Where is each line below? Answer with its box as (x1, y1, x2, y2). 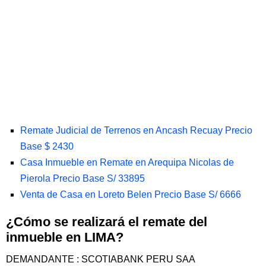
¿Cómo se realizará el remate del (6, 214, 207, 229)
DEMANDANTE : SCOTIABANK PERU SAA (6, 254, 195, 264)
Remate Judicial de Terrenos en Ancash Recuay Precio (20, 125, 252, 135)
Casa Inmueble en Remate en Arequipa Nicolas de (20, 157, 234, 167)
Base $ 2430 (20, 141, 74, 151)
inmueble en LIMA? (6, 230, 123, 245)
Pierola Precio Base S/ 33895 (20, 173, 145, 183)
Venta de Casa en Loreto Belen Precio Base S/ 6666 (20, 189, 241, 199)
